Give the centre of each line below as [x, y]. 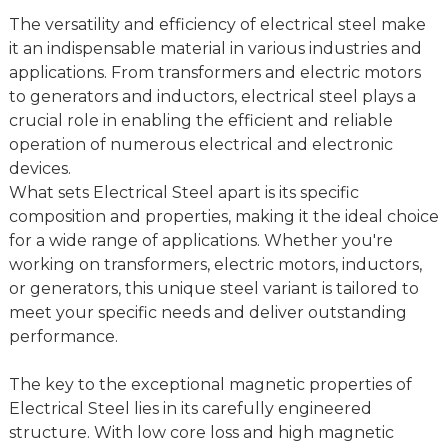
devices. [39, 169]
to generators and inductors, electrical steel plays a [212, 97]
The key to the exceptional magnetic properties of [210, 385]
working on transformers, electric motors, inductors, [215, 265]
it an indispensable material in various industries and [215, 49]
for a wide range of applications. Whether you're [200, 241]
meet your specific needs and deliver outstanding [207, 313]
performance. [63, 337]
